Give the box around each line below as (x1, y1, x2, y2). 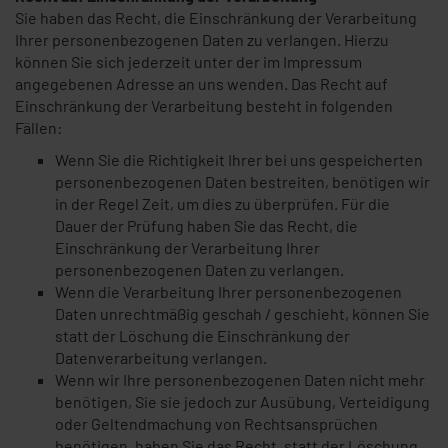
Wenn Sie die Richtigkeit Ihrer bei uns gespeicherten (55, 150, 423, 169)
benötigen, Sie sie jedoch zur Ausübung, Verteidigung (55, 392, 430, 411)
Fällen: (15, 118, 62, 137)
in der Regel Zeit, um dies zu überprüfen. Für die (55, 194, 390, 213)
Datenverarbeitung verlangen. (55, 348, 267, 367)
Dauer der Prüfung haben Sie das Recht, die (55, 216, 358, 235)
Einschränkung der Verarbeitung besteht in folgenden (15, 96, 393, 115)
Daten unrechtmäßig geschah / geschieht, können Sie (55, 304, 430, 323)
